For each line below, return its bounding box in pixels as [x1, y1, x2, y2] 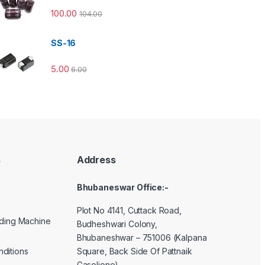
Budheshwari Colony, [76, 218, 157, 229]
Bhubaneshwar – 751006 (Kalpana [76, 232, 207, 243]
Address [76, 153, 116, 166]
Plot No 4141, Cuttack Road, [76, 205, 182, 215]
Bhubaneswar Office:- [76, 182, 169, 192]
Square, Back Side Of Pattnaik [76, 245, 192, 256]
